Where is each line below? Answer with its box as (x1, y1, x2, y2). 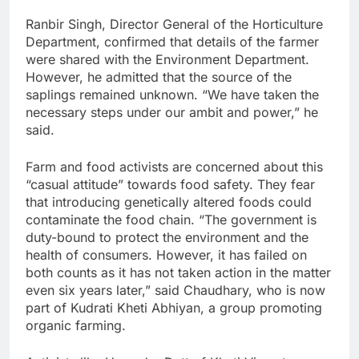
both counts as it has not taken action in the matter (26, 264, 331, 281)
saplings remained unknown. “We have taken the (26, 87, 319, 103)
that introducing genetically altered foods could (26, 194, 312, 211)
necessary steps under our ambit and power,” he (26, 104, 318, 121)
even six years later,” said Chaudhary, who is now (26, 282, 325, 299)
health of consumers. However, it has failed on (26, 247, 307, 264)
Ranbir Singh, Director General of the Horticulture (26, 16, 323, 33)
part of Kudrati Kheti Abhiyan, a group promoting (26, 300, 322, 317)
